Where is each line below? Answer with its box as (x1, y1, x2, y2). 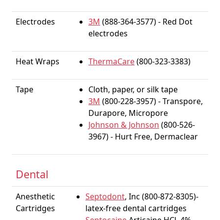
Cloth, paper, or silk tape (88, 84, 178, 95)
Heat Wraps (16, 56, 59, 67)
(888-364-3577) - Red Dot (100, 16, 192, 27)
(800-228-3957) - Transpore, (100, 96, 203, 107)
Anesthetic (16, 191, 55, 202)
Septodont (85, 191, 125, 202)
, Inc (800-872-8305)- (125, 191, 198, 202)
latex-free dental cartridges (85, 203, 187, 214)
